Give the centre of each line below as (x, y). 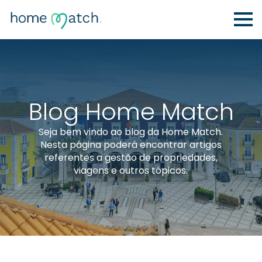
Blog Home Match (131, 112)
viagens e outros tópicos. (131, 170)
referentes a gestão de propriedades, (131, 158)
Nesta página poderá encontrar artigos (131, 145)
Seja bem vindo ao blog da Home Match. (131, 132)
